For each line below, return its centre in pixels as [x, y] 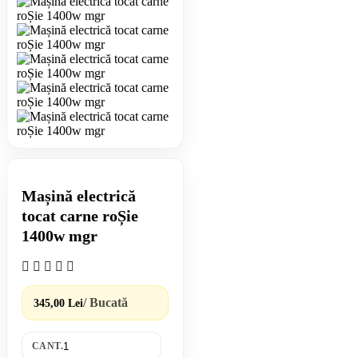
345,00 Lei [58, 303]
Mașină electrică [79, 196]
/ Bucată [105, 302]
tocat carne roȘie [80, 216]
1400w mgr [60, 236]
